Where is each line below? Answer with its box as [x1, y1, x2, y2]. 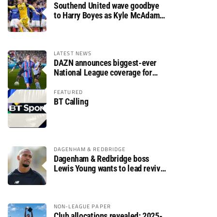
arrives [54, 20, 77, 30]
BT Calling [54, 96, 89, 107]
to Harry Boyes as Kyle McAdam [54, 10, 160, 20]
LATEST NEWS [54, 49, 92, 57]
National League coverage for [54, 67, 152, 77]
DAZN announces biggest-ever [54, 58, 157, 68]
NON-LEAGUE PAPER [54, 202, 111, 210]
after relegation [54, 173, 107, 183]
